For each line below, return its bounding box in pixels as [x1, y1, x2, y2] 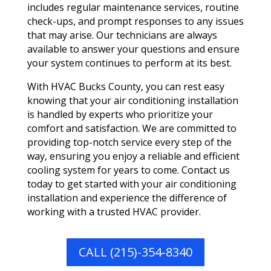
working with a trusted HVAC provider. [27, 205, 201, 219]
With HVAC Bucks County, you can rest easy [27, 80, 224, 94]
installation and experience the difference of [27, 191, 227, 205]
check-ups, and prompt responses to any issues [27, 15, 244, 28]
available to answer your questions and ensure [27, 42, 240, 56]
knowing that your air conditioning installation [27, 94, 238, 108]
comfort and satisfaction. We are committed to [27, 122, 237, 135]
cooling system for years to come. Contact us [27, 163, 230, 177]
